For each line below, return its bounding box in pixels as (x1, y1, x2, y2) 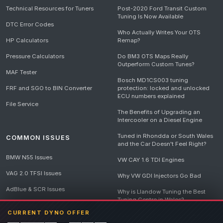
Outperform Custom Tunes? (117, 61, 194, 68)
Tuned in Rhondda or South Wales (117, 132, 213, 139)
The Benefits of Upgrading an (117, 109, 200, 115)
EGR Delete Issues (6, 202, 57, 209)
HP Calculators (6, 37, 48, 44)
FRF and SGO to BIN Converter (6, 85, 92, 92)
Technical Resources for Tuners (6, 5, 94, 12)
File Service (6, 101, 38, 108)
